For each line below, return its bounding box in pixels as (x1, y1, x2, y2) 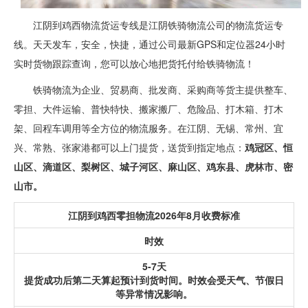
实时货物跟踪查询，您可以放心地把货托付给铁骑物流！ (14, 56, 254, 70)
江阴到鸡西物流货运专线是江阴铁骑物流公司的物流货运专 (33, 17, 283, 32)
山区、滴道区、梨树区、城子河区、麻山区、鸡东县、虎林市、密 (14, 159, 293, 173)
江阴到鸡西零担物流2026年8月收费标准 (68, 208, 240, 222)
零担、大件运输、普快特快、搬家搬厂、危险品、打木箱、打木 (14, 101, 283, 115)
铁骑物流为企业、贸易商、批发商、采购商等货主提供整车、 (33, 82, 293, 96)
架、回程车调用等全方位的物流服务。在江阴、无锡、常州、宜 (14, 120, 283, 135)
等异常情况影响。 (115, 286, 192, 300)
